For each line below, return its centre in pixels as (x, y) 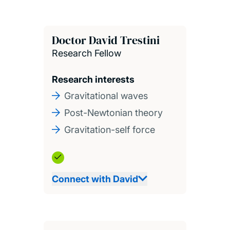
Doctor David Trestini (106, 40)
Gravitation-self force (109, 129)
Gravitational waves (106, 95)
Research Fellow (86, 53)
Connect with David (95, 179)
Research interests (93, 79)
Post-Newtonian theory (113, 112)
